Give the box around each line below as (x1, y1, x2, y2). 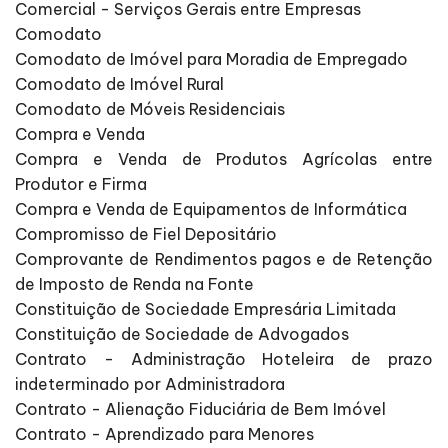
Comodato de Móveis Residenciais (15, 99, 285, 120)
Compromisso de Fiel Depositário (15, 224, 277, 245)
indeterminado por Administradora (15, 374, 285, 395)
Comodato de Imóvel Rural (15, 74, 224, 95)
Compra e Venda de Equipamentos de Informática (15, 199, 407, 220)
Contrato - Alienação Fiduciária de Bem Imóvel (15, 399, 386, 420)
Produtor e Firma (15, 174, 147, 195)
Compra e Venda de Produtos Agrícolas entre (15, 149, 433, 170)
